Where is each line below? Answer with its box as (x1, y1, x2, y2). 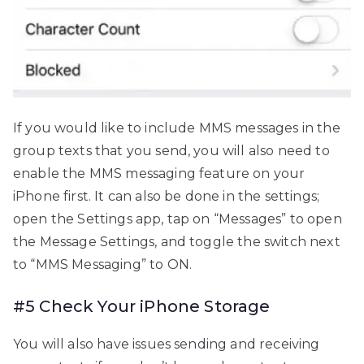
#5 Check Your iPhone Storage (13, 297, 271, 317)
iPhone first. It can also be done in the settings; (13, 188, 320, 205)
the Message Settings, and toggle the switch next (13, 234, 340, 250)
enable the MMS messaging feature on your (13, 166, 305, 182)
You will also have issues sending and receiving (13, 336, 320, 353)
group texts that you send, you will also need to (13, 143, 330, 159)
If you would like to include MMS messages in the (13, 120, 340, 136)
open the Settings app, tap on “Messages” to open (13, 211, 342, 227)
